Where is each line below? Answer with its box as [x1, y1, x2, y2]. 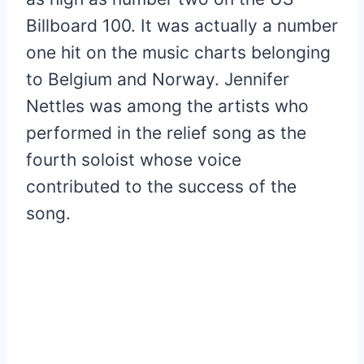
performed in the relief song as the [26, 123, 306, 144]
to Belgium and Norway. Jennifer [26, 69, 289, 90]
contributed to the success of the [26, 176, 297, 197]
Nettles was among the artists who [26, 96, 309, 117]
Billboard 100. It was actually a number [26, 15, 338, 37]
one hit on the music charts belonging [26, 42, 331, 63]
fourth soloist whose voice [26, 149, 241, 171]
